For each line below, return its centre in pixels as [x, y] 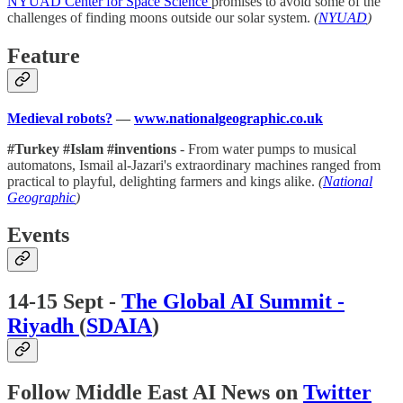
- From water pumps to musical [266, 148]
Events [38, 235]
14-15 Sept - [64, 302]
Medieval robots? [60, 118]
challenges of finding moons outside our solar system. [161, 17]
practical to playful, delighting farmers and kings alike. [161, 181]
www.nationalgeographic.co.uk [228, 118]
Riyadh [43, 326]
